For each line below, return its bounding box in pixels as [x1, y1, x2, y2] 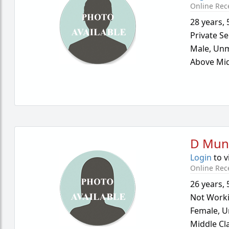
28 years [190, 16, 223, 28]
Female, [190, 205, 222, 216]
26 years [190, 178, 223, 190]
